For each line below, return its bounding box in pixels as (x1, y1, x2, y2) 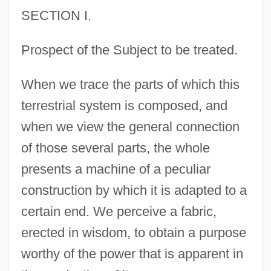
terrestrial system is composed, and (21, 98, 227, 114)
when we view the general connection (21, 119, 240, 135)
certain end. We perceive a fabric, (21, 204, 217, 220)
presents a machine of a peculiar (21, 162, 211, 177)
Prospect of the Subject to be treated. (21, 42, 238, 58)
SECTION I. (21, 8, 91, 24)
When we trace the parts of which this (21, 77, 240, 93)
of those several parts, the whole (21, 140, 210, 156)
